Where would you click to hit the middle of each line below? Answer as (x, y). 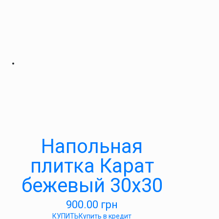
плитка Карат (92, 166)
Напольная (92, 146)
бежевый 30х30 (92, 186)
